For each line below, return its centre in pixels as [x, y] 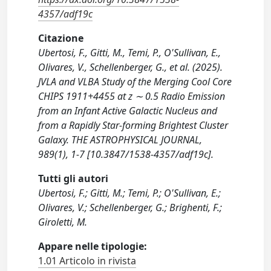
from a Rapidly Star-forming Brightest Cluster [133, 125]
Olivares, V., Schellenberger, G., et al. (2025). [131, 67]
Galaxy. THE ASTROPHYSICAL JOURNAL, [120, 139]
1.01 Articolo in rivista [87, 260]
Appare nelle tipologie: [93, 246]
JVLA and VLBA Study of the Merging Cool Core [135, 81]
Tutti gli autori [73, 178]
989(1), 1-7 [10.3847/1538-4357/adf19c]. [126, 154]
